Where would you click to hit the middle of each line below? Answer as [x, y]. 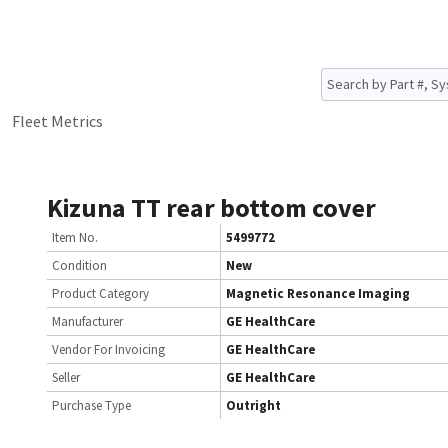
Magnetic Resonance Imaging [318, 293]
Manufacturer [87, 321]
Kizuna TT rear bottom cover [211, 207]
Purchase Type [91, 405]
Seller [66, 377]
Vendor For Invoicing [108, 349]
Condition [79, 265]
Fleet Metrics [57, 121]
